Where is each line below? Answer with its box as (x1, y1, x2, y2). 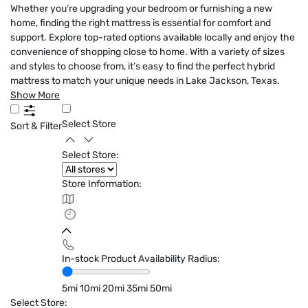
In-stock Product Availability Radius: (62, 253, 220, 265)
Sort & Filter (10, 120, 62, 132)
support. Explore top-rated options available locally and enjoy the (10, 32, 295, 43)
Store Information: (62, 178, 142, 190)
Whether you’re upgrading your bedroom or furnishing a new (10, 3, 272, 14)
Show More (10, 89, 60, 101)
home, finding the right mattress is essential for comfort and (10, 17, 271, 29)
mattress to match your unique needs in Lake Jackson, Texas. (10, 75, 280, 87)
